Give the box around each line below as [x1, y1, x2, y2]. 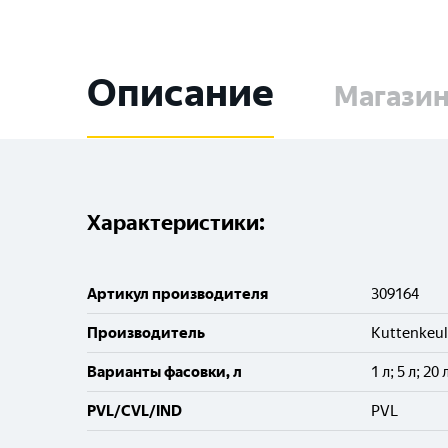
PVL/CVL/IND [87, 402, 182, 420]
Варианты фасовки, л [87, 363, 242, 381]
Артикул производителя [87, 285, 268, 303]
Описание [87, 70, 274, 116]
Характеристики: [87, 210, 265, 235]
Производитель [87, 324, 205, 342]
